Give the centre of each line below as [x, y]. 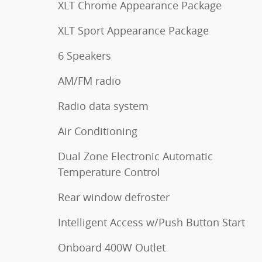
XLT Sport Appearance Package [133, 31]
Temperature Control [109, 172]
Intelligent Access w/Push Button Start [151, 223]
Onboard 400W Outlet [112, 248]
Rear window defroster [114, 197]
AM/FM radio [89, 81]
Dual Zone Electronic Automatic [135, 156]
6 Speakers [85, 56]
